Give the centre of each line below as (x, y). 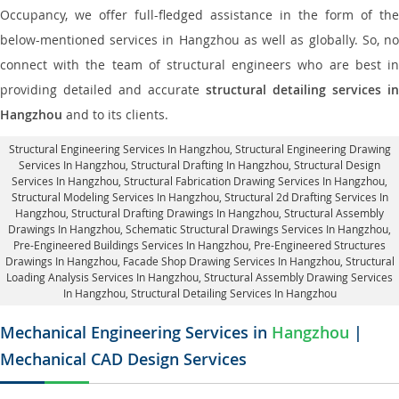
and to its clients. (115, 114)
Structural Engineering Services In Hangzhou (119, 149)
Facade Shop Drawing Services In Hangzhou (231, 261)
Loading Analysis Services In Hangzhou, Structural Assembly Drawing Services (199, 277)
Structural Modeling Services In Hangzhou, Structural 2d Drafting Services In (199, 197)
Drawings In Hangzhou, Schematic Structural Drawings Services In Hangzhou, (199, 229)
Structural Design (337, 165)
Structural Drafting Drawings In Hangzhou (175, 213)
